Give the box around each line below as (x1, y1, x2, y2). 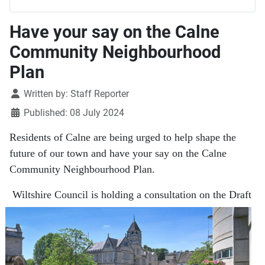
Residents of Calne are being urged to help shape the (9, 131, 236, 144)
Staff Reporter (70, 88, 129, 100)
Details (9, 88, 38, 99)
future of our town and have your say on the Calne (9, 147, 227, 160)
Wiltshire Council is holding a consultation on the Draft (12, 189, 251, 201)
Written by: (21, 88, 70, 100)
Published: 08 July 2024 (24, 107, 124, 119)
